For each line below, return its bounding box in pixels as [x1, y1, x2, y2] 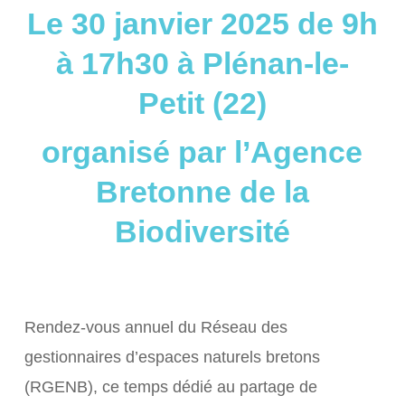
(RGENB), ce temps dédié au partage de [24, 378, 317, 396]
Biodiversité [114, 214, 290, 249]
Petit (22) [137, 86, 267, 120]
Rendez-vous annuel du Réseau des [24, 318, 287, 336]
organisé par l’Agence [42, 135, 363, 169]
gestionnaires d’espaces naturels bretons [24, 348, 320, 366]
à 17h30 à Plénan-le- [55, 46, 349, 80]
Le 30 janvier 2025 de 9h [26, 6, 378, 41]
